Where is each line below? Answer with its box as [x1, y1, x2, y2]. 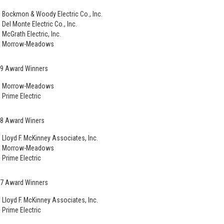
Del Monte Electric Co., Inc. [2, 19, 77, 28]
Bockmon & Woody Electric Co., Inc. [2, 9, 102, 18]
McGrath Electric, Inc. [2, 29, 61, 38]
